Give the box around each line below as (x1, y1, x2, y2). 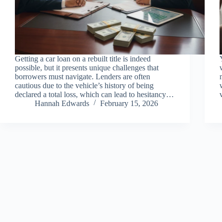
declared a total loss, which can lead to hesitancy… (15, 90, 174, 99)
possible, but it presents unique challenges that (15, 63, 159, 72)
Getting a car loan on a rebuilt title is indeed (15, 54, 151, 63)
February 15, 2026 (100, 99, 158, 108)
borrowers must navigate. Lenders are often (15, 72, 150, 81)
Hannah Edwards (35, 99, 89, 108)
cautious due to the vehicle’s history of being (15, 81, 154, 90)
